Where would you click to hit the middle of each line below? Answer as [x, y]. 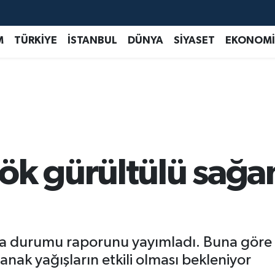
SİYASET [194, 40]
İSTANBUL [92, 40]
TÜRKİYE [35, 40]
